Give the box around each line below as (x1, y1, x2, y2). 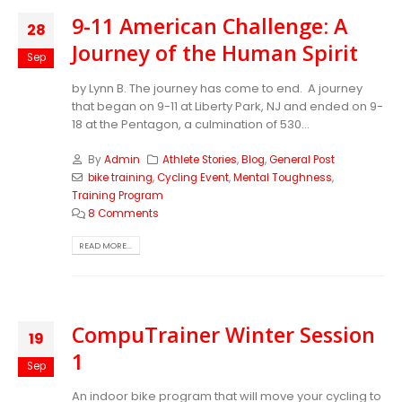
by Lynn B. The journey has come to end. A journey (72, 79, 363, 97)
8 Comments (87, 205, 159, 221)
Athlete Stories (162, 152, 238, 167)
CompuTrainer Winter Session (72, 319, 375, 349)
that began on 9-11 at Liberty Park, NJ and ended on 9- (72, 97, 383, 115)
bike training (87, 170, 153, 185)
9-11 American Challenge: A (72, 12, 347, 41)
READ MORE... (79, 239, 133, 251)
